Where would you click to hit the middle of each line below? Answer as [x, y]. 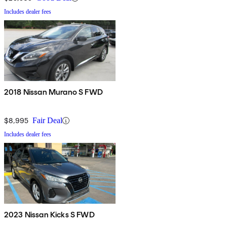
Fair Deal [47, 121]
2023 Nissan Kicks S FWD [49, 215]
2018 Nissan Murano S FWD [53, 92]
